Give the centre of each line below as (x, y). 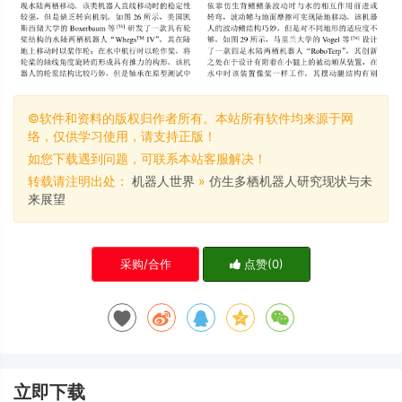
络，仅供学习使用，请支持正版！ (122, 136)
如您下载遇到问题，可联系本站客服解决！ (147, 159)
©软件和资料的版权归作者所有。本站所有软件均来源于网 (191, 118)
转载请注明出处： (80, 181)
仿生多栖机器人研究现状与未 (291, 181)
